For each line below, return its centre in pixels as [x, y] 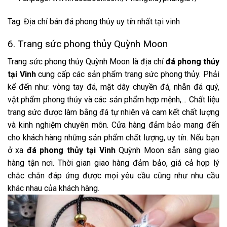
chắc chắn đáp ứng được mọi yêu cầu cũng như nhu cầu [113, 176]
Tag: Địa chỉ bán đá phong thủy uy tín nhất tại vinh [94, 21]
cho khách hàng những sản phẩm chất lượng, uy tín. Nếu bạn [113, 138]
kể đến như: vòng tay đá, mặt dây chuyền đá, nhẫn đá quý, [113, 87]
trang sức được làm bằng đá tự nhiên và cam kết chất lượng [113, 112]
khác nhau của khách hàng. [53, 188]
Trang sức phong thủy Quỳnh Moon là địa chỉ [87, 62]
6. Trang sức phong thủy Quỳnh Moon [88, 44]
